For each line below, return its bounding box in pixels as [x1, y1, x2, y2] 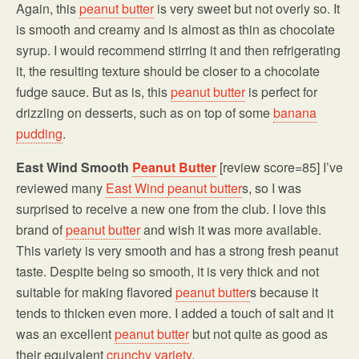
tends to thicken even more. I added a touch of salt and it [16, 304, 333, 323]
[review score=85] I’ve [216, 158, 343, 177]
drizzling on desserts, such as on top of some [16, 103, 273, 123]
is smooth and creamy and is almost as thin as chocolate [16, 20, 335, 39]
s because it [250, 283, 318, 302]
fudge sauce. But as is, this [16, 83, 171, 102]
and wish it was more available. [140, 220, 321, 240]
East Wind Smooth [16, 158, 132, 177]
